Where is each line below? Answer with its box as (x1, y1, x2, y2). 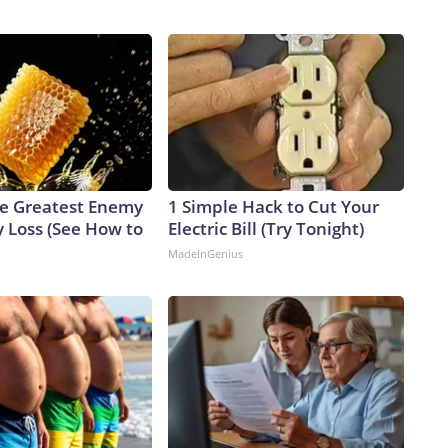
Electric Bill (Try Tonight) (168, 217, 364, 241)
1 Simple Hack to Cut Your (168, 195, 379, 219)
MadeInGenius (168, 246, 243, 262)
